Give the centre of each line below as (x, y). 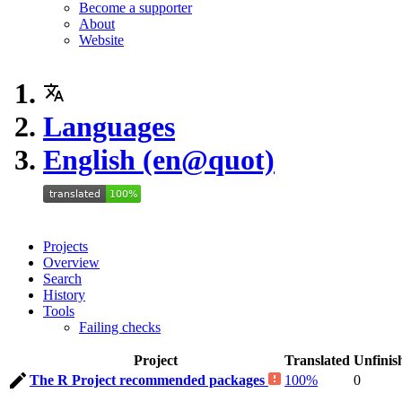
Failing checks (120, 327)
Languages (109, 127)
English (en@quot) (159, 160)
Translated (317, 360)
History (64, 295)
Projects (66, 246)
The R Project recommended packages (149, 380)
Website (101, 40)
